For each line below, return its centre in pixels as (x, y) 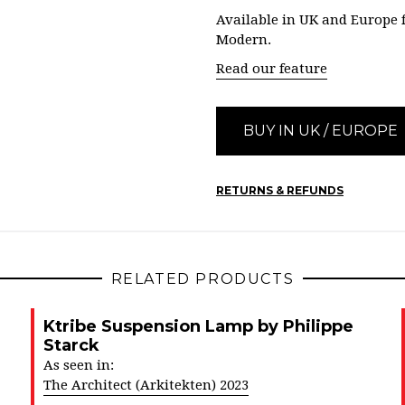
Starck (71, 345)
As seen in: (79, 365)
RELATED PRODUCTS (202, 279)
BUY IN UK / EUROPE (320, 131)
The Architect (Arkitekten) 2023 (146, 385)
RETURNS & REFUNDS (280, 190)
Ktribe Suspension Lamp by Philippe (198, 326)
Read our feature (272, 69)
